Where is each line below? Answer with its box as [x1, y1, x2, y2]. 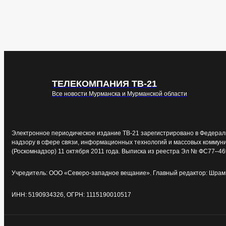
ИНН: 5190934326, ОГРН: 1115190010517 [12, 191, 131, 198]
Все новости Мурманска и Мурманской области [52, 90, 187, 97]
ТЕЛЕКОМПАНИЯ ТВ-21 [52, 79, 157, 89]
